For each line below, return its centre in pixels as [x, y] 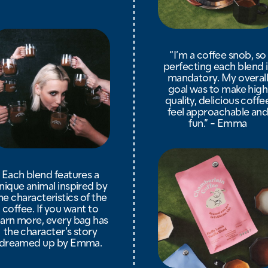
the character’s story [50, 231]
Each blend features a [50, 174]
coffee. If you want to [50, 208]
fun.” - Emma [218, 123]
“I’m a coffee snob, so [218, 54]
